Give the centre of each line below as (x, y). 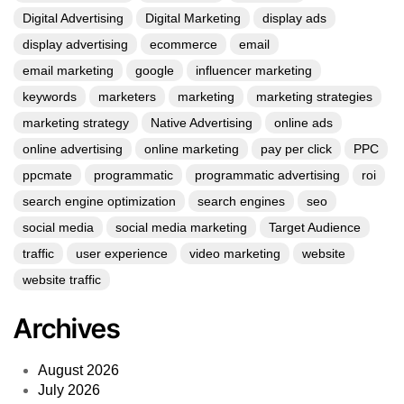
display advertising (75, 45)
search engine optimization (99, 202)
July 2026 (69, 390)
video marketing (235, 254)
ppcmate (47, 175)
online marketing (192, 149)
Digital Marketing (193, 18)
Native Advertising (202, 123)
